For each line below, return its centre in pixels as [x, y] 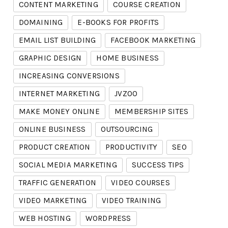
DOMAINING [41, 23]
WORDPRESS [108, 219]
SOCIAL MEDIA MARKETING [68, 165]
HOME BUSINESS [127, 58]
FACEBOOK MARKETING [153, 40]
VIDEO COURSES [140, 183]
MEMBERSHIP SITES [151, 112]
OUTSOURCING [127, 130]
